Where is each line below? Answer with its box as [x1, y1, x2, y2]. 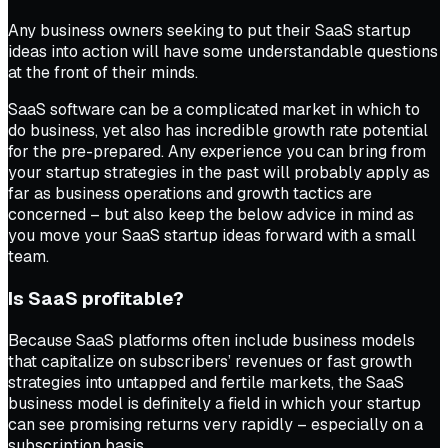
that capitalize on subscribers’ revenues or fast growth [8, 350, 412, 372]
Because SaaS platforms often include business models [8, 329, 415, 351]
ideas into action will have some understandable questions [8, 41, 438, 63]
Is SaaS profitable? [8, 285, 184, 311]
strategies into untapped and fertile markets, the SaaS [8, 371, 404, 393]
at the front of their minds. [8, 62, 198, 84]
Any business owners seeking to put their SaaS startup [8, 20, 411, 42]
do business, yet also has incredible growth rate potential [8, 120, 428, 142]
